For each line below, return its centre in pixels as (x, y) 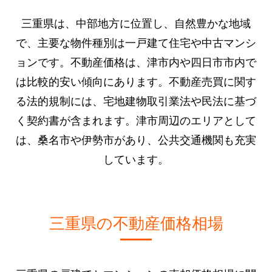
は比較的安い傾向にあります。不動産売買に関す (136, 80)
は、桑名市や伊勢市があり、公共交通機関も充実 (136, 139)
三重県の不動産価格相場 (136, 222)
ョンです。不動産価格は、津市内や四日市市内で (136, 61)
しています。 (136, 158)
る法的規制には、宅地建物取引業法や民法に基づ (136, 100)
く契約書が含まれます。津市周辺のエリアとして (136, 119)
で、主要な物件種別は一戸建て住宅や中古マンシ (136, 42)
